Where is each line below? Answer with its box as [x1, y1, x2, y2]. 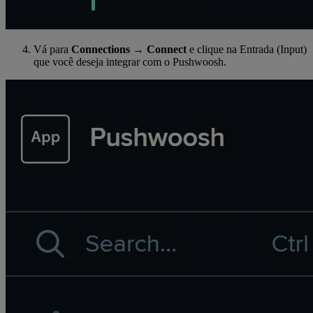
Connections [71, 43, 130, 55]
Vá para [34, 43, 71, 55]
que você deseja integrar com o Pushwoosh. [34, 55, 226, 68]
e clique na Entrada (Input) [187, 43, 307, 55]
